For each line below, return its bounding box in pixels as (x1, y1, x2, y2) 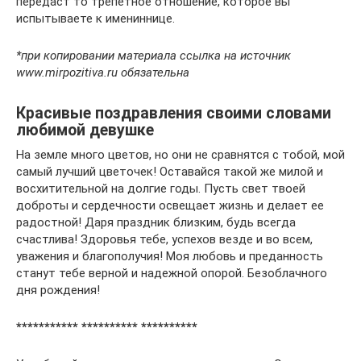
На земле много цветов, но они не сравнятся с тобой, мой (16, 147, 345, 162)
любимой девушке (16, 121, 154, 140)
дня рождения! (16, 283, 100, 297)
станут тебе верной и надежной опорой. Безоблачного (16, 266, 327, 280)
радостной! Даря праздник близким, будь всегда (16, 215, 296, 230)
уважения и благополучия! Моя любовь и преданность (16, 249, 323, 263)
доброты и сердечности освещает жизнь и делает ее (16, 198, 324, 213)
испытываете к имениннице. (16, 11, 175, 26)
